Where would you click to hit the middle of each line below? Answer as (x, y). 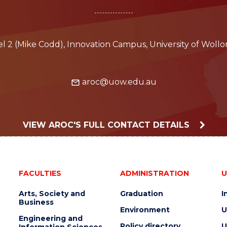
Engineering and (50, 219)
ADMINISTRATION (154, 174)
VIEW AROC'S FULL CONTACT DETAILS (107, 125)
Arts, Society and (52, 194)
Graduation (141, 194)
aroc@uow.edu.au (118, 82)
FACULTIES (40, 174)
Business (36, 202)
